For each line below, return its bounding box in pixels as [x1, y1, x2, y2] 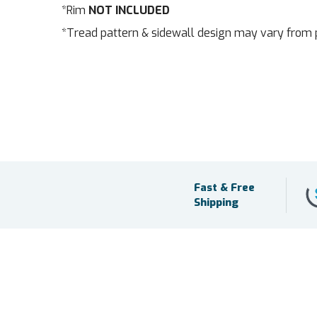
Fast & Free [193, 180, 255, 195]
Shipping [193, 195, 238, 209]
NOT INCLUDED [88, 3, 170, 18]
